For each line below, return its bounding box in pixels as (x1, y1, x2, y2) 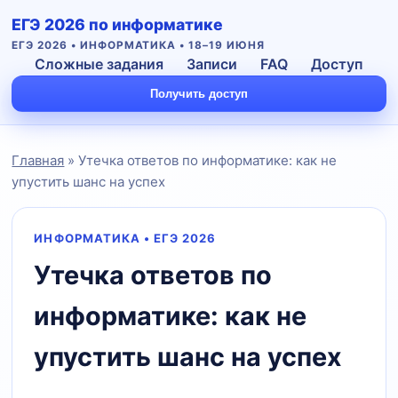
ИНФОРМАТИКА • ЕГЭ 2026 (34, 231, 217, 245)
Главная (12, 152, 65, 169)
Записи (187, 55, 238, 73)
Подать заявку (141, 288, 225, 302)
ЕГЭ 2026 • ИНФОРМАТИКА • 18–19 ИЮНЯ (12, 39, 265, 52)
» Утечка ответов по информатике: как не (64, 152, 338, 169)
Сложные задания (35, 55, 164, 73)
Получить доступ (149, 87, 248, 100)
